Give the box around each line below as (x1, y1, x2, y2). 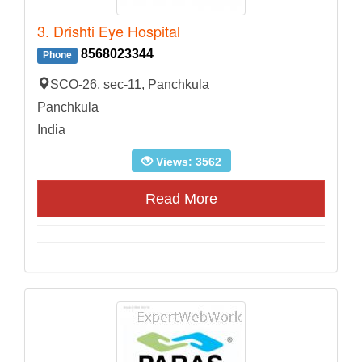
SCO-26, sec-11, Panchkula (50, 78, 209, 92)
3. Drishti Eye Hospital (37, 20, 180, 42)
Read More (145, 191, 217, 208)
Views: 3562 (152, 155, 221, 169)
